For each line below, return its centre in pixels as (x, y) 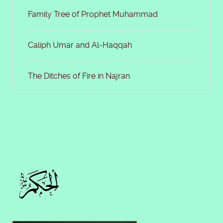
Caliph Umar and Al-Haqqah (80, 45)
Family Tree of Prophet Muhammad (93, 14)
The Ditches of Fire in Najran (79, 76)
